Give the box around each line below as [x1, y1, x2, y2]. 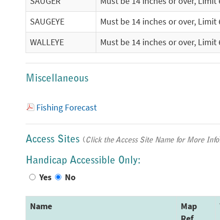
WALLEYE [30, 37, 64, 48]
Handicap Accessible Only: [26, 156, 141, 166]
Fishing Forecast [36, 102, 97, 113]
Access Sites [26, 135, 82, 145]
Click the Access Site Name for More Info [85, 137, 219, 144]
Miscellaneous [26, 74, 88, 84]
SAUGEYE [30, 16, 64, 27]
